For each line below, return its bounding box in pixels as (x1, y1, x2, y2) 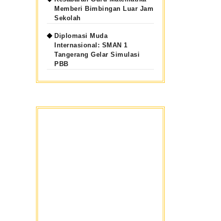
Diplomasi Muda (54, 32, 108, 39)
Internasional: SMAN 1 (54, 41, 128, 49)
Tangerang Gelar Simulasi (54, 51, 140, 58)
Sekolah (54, 14, 81, 22)
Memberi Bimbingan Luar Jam (54, 5, 154, 12)
